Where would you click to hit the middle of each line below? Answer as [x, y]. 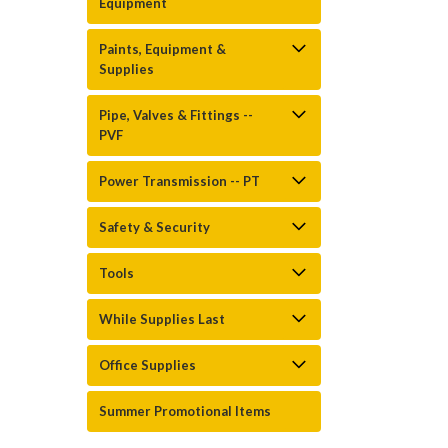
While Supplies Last [162, 319]
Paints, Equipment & [162, 49]
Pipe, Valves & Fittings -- [176, 115]
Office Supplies [147, 365]
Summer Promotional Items [185, 411]
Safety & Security [154, 227]
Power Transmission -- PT [179, 181]
